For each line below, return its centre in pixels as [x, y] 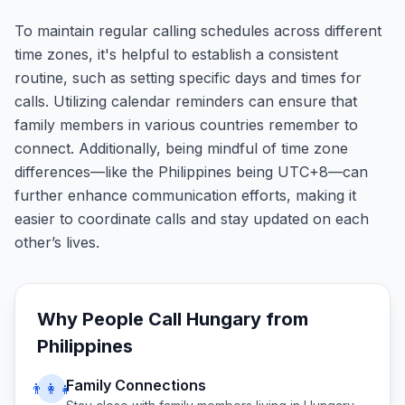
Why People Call [112, 319]
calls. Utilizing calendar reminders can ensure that [186, 101]
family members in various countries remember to [186, 125]
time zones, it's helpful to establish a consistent [176, 54]
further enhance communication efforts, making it [185, 195]
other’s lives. [57, 242]
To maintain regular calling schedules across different [198, 31]
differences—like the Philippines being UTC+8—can [191, 172]
